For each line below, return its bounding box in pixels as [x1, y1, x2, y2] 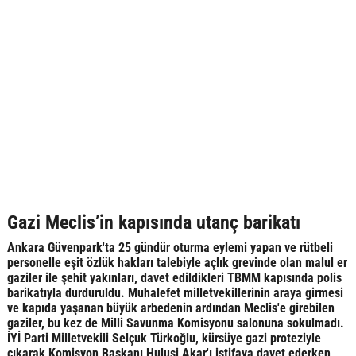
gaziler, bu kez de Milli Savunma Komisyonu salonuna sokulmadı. [6, 315, 344, 331]
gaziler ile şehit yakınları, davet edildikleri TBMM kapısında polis [6, 270, 342, 285]
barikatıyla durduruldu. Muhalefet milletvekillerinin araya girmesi [6, 285, 343, 300]
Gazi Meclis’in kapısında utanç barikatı [6, 211, 300, 234]
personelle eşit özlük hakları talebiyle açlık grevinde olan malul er [6, 255, 347, 270]
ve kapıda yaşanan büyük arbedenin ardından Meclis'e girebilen [6, 300, 335, 315]
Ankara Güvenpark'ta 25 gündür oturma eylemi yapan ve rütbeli [6, 240, 333, 255]
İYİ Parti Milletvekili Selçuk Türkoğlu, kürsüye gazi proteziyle [6, 331, 321, 346]
